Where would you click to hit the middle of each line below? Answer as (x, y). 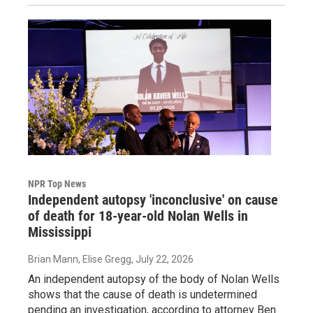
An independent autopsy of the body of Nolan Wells (154, 279)
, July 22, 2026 (162, 259)
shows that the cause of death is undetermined (143, 294)
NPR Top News (57, 183)
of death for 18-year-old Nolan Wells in (138, 216)
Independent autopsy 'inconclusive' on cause (153, 199)
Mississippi (60, 232)
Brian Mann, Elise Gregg (80, 259)
